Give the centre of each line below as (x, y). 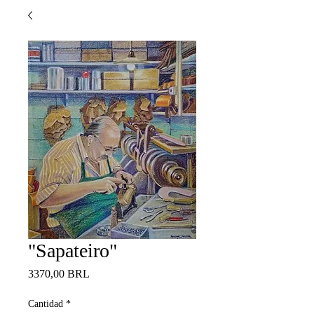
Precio (103, 273)
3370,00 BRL (59, 274)
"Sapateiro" (73, 251)
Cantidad (46, 304)
